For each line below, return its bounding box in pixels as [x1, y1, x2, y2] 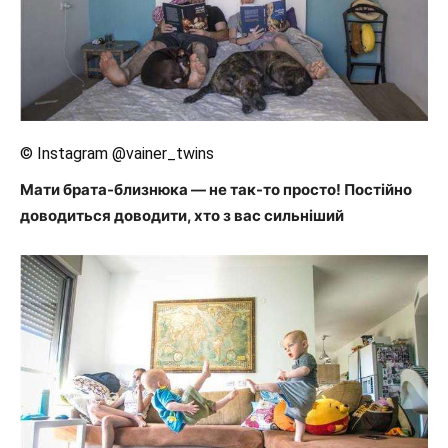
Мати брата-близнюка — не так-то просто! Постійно [20, 179, 412, 199]
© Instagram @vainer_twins [20, 143, 214, 163]
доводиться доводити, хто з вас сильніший [20, 205, 344, 225]
